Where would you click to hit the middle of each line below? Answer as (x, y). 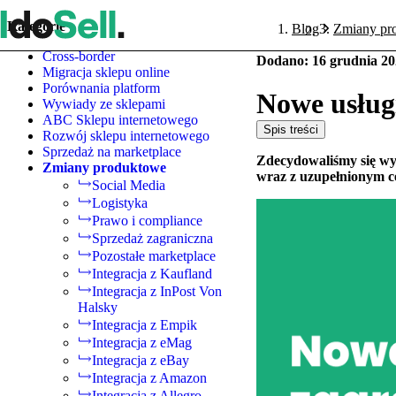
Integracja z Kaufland (152, 274)
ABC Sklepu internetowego (120, 120)
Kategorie (36, 27)
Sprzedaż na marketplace (112, 152)
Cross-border (79, 57)
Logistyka (120, 203)
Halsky (98, 308)
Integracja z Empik (145, 325)
